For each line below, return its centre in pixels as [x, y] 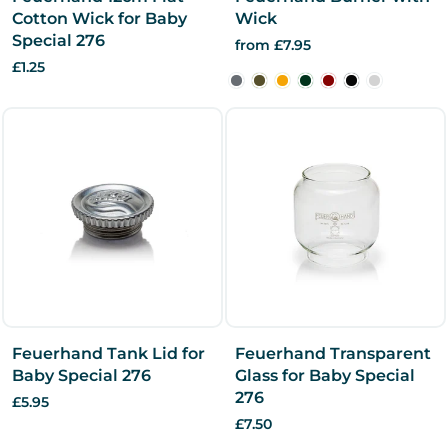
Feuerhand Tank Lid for [108, 353]
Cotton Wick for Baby [99, 18]
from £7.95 [273, 44]
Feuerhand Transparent [333, 353]
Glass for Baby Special [325, 375]
